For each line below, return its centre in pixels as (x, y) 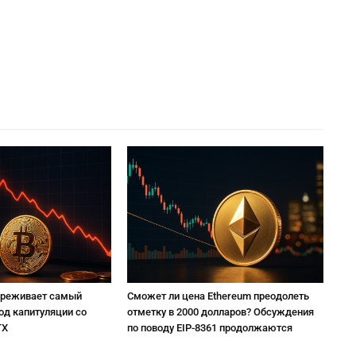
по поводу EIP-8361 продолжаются (210, 328)
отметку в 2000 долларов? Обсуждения (221, 312)
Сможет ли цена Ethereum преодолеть (219, 296)
